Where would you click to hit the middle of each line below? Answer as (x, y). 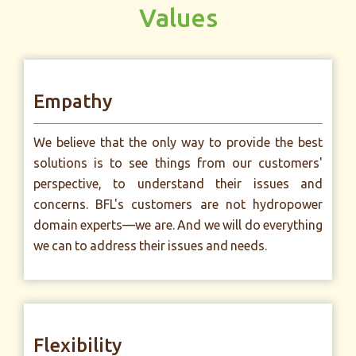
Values (178, 17)
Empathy (73, 101)
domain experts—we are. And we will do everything (178, 225)
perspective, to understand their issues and (178, 184)
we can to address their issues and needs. (150, 246)
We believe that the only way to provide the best (178, 142)
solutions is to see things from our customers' (178, 163)
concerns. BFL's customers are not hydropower (178, 204)
